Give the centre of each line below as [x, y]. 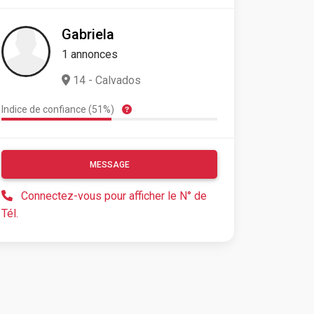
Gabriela [88, 35]
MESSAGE [109, 165]
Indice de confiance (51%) [59, 110]
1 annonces [90, 55]
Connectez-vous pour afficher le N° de [114, 196]
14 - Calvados [105, 81]
